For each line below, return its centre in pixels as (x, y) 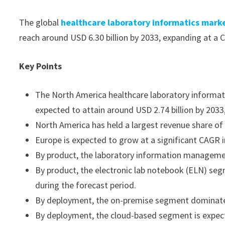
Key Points (41, 66)
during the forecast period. (86, 185)
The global (40, 22)
